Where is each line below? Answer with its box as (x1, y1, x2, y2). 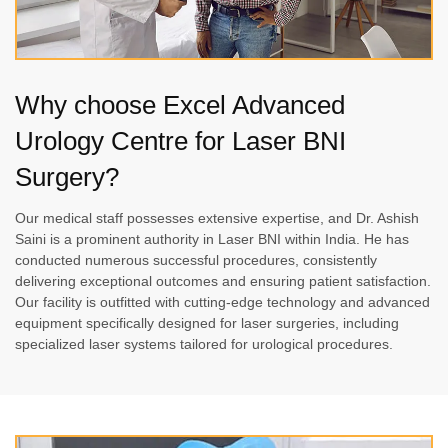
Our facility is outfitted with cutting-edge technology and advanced (15, 294, 430, 311)
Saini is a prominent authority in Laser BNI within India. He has (15, 231, 409, 248)
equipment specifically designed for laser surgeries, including (15, 315, 399, 332)
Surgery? (15, 161, 119, 192)
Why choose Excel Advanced (15, 89, 345, 120)
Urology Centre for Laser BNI (15, 125, 346, 156)
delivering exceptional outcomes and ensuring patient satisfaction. (15, 273, 431, 290)
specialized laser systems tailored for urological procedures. (15, 336, 393, 353)
